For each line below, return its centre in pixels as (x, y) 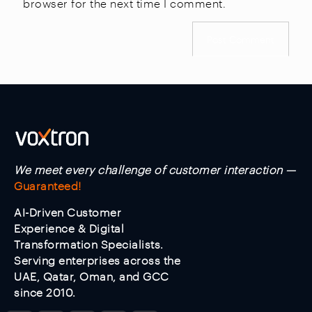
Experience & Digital (69, 228)
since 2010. (45, 292)
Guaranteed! (48, 186)
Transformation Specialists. (89, 244)
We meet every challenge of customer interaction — (155, 170)
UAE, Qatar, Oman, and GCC (92, 276)
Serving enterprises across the (97, 260)
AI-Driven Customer (68, 212)
